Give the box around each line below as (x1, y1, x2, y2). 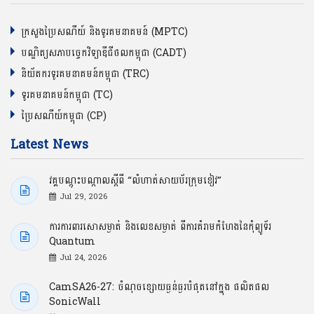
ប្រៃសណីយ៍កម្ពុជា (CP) (21, 107, 107, 125)
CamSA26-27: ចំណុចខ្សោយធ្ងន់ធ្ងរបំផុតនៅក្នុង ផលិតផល (49, 278, 269, 296)
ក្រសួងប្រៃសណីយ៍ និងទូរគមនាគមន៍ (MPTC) (21, 22, 188, 41)
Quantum (49, 232, 95, 250)
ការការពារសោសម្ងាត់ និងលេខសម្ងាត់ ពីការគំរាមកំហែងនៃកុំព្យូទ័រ (49, 217, 271, 235)
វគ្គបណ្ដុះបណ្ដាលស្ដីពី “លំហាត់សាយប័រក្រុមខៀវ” (49, 171, 221, 189)
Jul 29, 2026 (60, 189, 107, 203)
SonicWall (49, 292, 101, 310)
